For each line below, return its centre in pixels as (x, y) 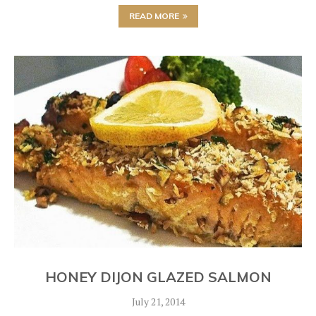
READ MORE (154, 16)
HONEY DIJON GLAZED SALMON (158, 277)
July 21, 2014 (158, 302)
